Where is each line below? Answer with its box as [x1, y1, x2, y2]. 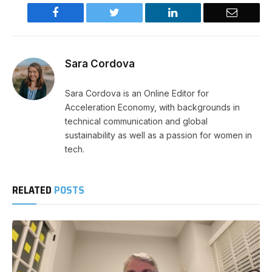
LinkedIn [177, 6, 217, 18]
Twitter [118, 6, 151, 18]
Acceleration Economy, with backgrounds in [65, 101, 240, 112]
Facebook [58, 6, 101, 18]
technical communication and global [65, 115, 208, 126]
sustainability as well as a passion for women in [65, 129, 252, 140]
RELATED [12, 182, 54, 198]
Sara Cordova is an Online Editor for [65, 87, 209, 98]
